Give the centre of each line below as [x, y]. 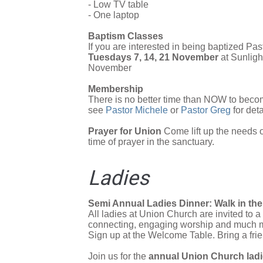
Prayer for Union [126, 131]
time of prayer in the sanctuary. [151, 142]
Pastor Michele [137, 110]
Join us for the [118, 256]
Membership [116, 89]
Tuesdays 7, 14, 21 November [153, 58]
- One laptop [114, 15]
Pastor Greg [206, 110]
